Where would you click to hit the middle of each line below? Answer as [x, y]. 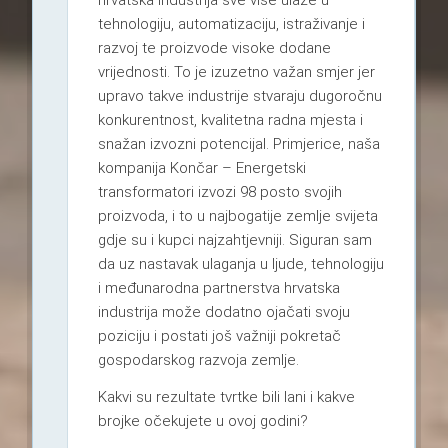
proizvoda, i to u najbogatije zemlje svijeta [237, 215]
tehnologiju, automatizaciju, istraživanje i [231, 23]
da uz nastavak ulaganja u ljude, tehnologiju [240, 263]
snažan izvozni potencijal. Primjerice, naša [238, 143]
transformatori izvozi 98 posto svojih [219, 191]
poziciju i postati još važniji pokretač [219, 335]
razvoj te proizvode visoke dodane [214, 47]
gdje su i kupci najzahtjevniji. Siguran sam [234, 239]
